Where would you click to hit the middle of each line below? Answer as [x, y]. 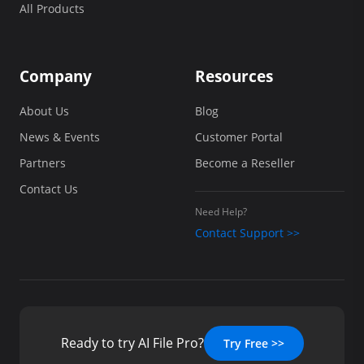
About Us [44, 110]
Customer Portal [239, 136]
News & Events [60, 136]
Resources [234, 76]
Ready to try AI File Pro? [132, 343]
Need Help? [221, 211]
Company [56, 76]
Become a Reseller [245, 162]
